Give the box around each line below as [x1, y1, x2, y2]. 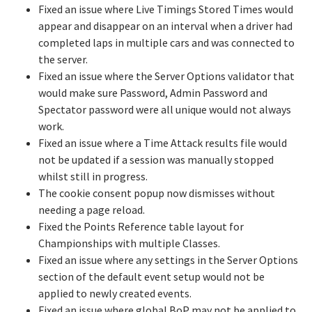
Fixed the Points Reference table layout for [38, 219, 244, 233]
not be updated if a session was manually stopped [38, 153, 274, 166]
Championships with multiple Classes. [38, 236, 220, 250]
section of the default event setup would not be [38, 270, 265, 283]
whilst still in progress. [38, 169, 148, 183]
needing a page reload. [38, 203, 145, 217]
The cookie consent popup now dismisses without [38, 186, 275, 200]
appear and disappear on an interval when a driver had [38, 19, 292, 33]
